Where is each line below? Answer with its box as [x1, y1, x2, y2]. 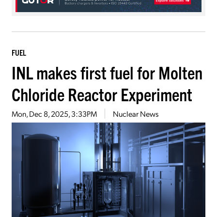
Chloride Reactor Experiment [12, 83, 192, 105]
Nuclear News [113, 108, 158, 119]
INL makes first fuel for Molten [12, 61, 202, 83]
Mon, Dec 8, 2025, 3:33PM [12, 108, 97, 119]
